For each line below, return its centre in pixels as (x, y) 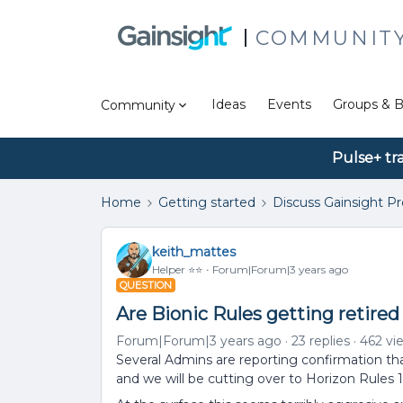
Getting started (207, 202)
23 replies (321, 341)
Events (289, 104)
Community (138, 105)
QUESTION (146, 285)
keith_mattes (194, 251)
